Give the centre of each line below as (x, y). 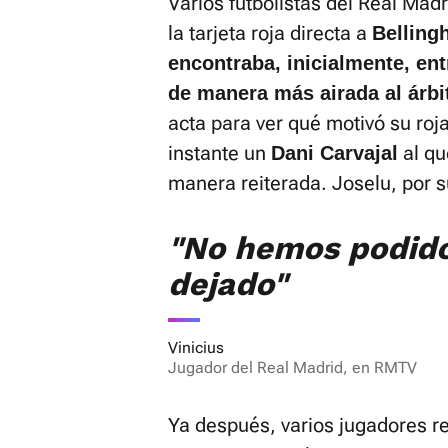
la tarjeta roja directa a (270, 33)
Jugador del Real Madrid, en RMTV (292, 368)
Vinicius (196, 348)
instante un (219, 153)
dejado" (227, 284)
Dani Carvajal (334, 153)
